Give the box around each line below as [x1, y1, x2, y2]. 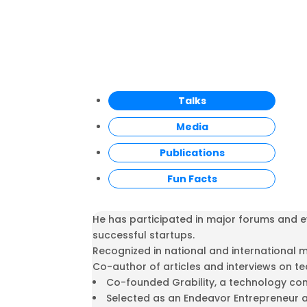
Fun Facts [167, 172, 217, 186]
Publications [159, 146, 225, 160]
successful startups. [93, 228, 195, 243]
